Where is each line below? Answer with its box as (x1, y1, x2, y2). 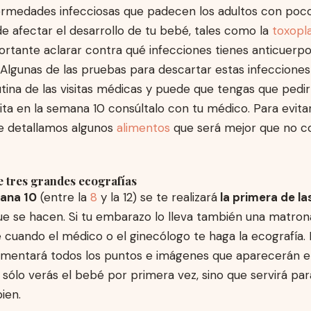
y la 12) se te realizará (97, 190, 217, 205)
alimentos (117, 120, 170, 136)
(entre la (37, 190, 90, 205)
